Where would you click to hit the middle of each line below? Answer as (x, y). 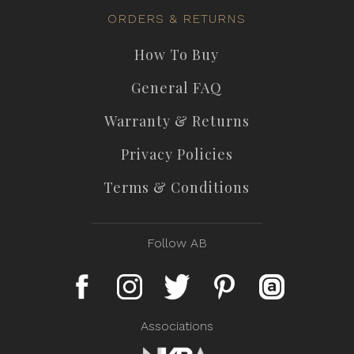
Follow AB (177, 243)
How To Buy (177, 54)
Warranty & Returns (177, 121)
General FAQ (177, 87)
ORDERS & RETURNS (177, 18)
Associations (177, 326)
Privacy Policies (177, 154)
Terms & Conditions (177, 187)
